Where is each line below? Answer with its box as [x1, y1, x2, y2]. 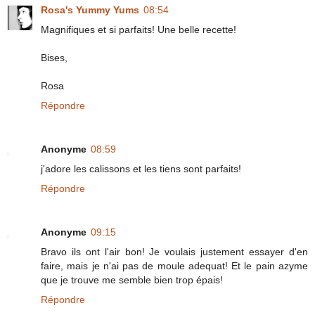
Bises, [41, 52, 67, 64]
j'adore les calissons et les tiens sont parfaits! [41, 163, 241, 175]
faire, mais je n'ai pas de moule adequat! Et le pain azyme [41, 260, 308, 272]
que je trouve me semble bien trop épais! [41, 274, 223, 286]
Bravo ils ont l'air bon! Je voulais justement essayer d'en [41, 246, 308, 258]
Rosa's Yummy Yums [41, 4, 139, 16]
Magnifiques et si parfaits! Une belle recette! [41, 24, 236, 36]
